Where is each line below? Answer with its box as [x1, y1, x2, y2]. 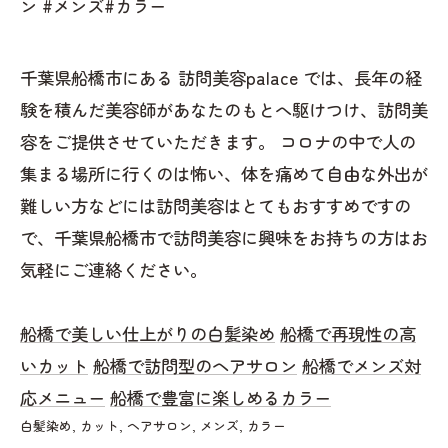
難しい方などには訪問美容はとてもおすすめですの [20, 192, 411, 218]
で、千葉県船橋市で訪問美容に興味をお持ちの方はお [20, 224, 428, 250]
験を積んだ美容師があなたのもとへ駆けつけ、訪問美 [20, 96, 428, 122]
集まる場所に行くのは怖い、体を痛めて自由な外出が [20, 160, 428, 186]
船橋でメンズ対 [302, 352, 421, 378]
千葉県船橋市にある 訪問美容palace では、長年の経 [20, 64, 422, 90]
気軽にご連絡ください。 [20, 256, 207, 282]
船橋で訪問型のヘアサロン [93, 352, 297, 378]
